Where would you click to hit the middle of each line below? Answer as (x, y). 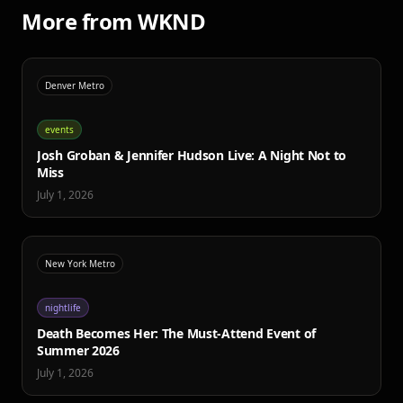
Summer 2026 (78, 350)
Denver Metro (75, 85)
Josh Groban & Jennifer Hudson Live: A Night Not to (192, 155)
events (59, 130)
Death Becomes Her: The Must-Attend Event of (176, 333)
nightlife (63, 308)
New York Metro (80, 264)
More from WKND (114, 21)
